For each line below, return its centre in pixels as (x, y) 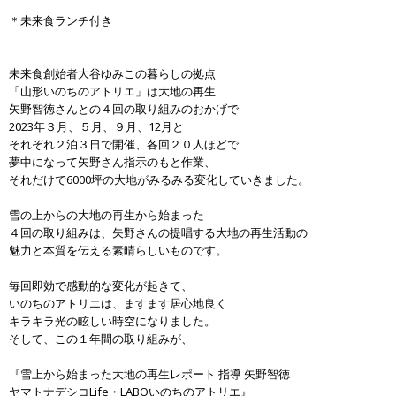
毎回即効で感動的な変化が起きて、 (101, 286)
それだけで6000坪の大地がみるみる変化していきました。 (159, 180)
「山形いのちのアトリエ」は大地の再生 (112, 91)
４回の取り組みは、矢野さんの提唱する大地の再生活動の (158, 233)
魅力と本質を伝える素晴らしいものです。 (118, 251)
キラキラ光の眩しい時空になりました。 (112, 321)
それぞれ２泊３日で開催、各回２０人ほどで (124, 145)
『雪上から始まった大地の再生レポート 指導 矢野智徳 (149, 374)
